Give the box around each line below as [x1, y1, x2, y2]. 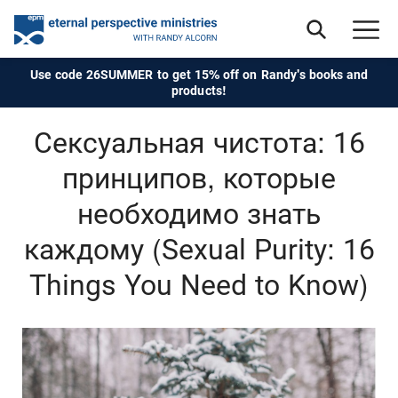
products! [171, 84, 227, 98]
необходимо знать [77, 197, 321, 231]
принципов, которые [62, 162, 336, 195]
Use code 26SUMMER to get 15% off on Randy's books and [29, 68, 369, 82]
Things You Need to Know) [29, 268, 369, 302]
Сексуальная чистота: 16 [33, 126, 365, 160]
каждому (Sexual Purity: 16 [23, 233, 375, 267]
